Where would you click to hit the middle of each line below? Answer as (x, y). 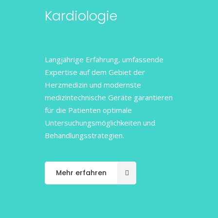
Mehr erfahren (81, 173)
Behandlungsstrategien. (84, 135)
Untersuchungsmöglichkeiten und (100, 123)
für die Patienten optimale (88, 110)
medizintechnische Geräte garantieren (109, 97)
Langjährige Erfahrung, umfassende (104, 59)
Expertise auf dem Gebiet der (95, 72)
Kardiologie (81, 16)
